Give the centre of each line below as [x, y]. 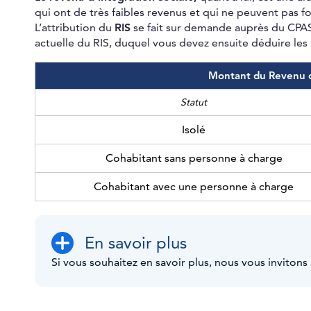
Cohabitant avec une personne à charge [194, 187]
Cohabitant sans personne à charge [194, 159]
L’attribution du [75, 28]
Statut [194, 103]
